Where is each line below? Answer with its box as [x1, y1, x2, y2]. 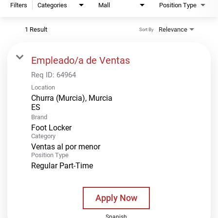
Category [31, 132, 55, 140]
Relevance [159, 25, 187, 33]
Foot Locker [31, 123, 72, 132]
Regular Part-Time [31, 161, 93, 170]
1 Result [25, 25, 47, 33]
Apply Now [95, 192, 137, 203]
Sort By [139, 27, 154, 33]
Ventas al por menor [31, 142, 100, 151]
